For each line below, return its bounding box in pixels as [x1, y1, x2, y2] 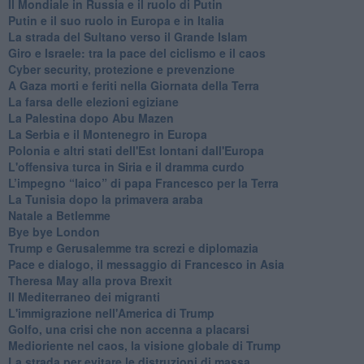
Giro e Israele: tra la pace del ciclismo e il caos [7, 44, 266, 61]
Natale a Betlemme [7, 206, 110, 223]
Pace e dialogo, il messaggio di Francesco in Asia [7, 255, 284, 272]
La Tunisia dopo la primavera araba [7, 190, 203, 207]
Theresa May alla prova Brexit [7, 271, 172, 288]
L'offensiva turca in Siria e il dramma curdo [7, 158, 245, 175]
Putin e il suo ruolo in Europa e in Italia [7, 11, 224, 28]
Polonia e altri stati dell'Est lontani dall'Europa [7, 141, 264, 158]
